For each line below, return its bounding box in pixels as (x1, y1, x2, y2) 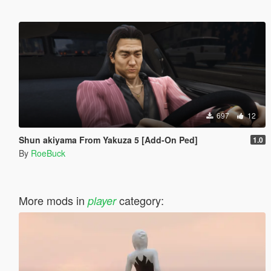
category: (116, 192, 164, 208)
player (87, 192, 116, 208)
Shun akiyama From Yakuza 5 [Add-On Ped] (18, 133, 198, 146)
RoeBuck (30, 146, 65, 159)
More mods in (18, 192, 88, 208)
